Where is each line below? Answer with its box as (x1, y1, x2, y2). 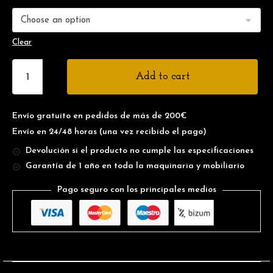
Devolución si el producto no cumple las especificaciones (26, 146, 253, 155)
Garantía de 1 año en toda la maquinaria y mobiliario (26, 161, 244, 171)
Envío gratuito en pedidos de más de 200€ (12, 112, 187, 121)
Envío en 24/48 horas (12, 127, 99, 136)
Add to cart (135, 71, 190, 82)
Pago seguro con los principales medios (57, 185, 216, 194)
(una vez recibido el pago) (99, 127, 207, 136)
